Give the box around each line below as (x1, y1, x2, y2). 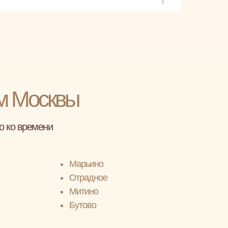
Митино (69, 186, 98, 196)
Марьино (69, 159, 103, 169)
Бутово (69, 200, 96, 210)
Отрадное (69, 173, 107, 183)
